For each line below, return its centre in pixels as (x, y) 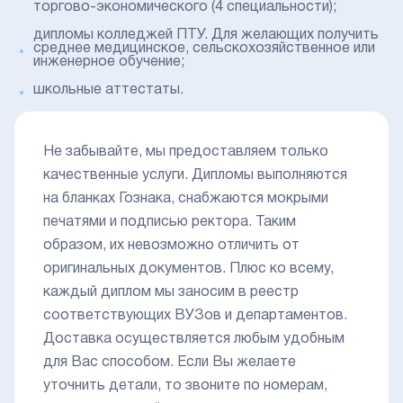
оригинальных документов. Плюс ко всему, (188, 269)
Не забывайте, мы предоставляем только (186, 152)
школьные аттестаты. (108, 90)
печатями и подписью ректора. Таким (170, 223)
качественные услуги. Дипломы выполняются (195, 176)
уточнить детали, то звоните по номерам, (185, 386)
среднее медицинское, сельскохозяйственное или (204, 49)
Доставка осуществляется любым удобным (194, 340)
